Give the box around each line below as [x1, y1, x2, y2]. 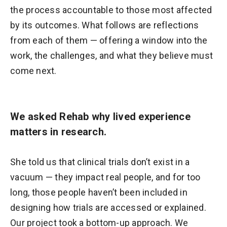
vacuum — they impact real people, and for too [10, 172, 201, 183]
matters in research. [10, 126, 106, 138]
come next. [10, 65, 57, 77]
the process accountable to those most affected [10, 5, 212, 16]
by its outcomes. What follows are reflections [10, 20, 199, 31]
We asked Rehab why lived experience [10, 110, 191, 123]
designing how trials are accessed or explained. [10, 202, 206, 213]
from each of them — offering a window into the [10, 35, 208, 46]
